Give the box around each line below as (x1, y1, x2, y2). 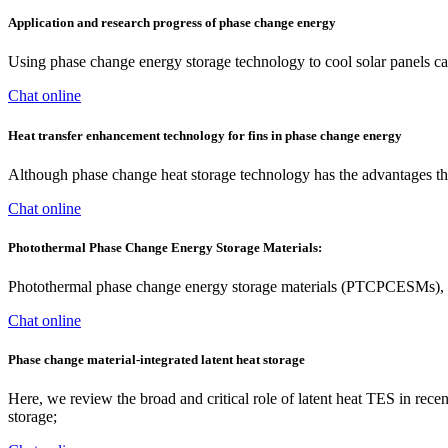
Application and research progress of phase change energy (8, 15, 336, 31)
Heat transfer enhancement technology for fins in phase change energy (8, 127, 402, 143)
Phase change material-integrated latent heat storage (8, 352, 305, 368)
